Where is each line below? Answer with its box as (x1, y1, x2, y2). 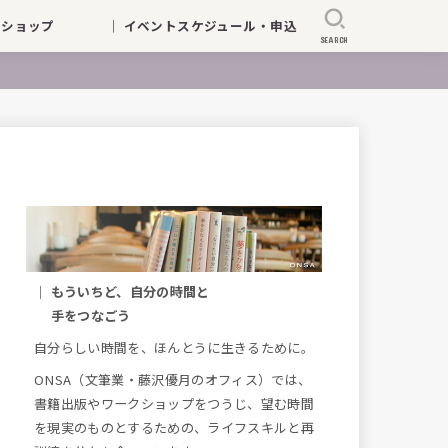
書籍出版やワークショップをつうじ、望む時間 (34, 393, 314, 413)
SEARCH (319, 34, 350, 45)
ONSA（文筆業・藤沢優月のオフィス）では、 (34, 369, 312, 389)
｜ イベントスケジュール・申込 (106, 16, 297, 36)
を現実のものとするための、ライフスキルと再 (34, 417, 314, 437)
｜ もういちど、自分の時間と (34, 281, 210, 301)
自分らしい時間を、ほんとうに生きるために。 (34, 337, 314, 357)
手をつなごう (34, 305, 131, 325)
